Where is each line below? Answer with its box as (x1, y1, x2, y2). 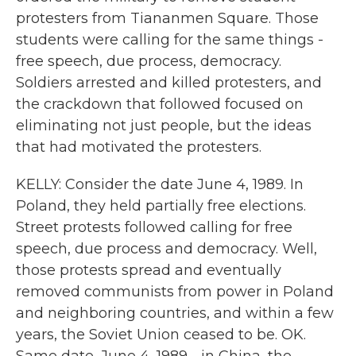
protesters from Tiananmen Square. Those (16, 10, 319, 27)
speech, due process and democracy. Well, (16, 240, 317, 257)
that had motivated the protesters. (16, 138, 261, 156)
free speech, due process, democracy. (16, 52, 281, 70)
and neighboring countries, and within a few (16, 304, 334, 322)
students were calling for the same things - (16, 31, 323, 48)
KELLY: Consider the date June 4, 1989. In (16, 176, 304, 193)
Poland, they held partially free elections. (16, 197, 306, 215)
